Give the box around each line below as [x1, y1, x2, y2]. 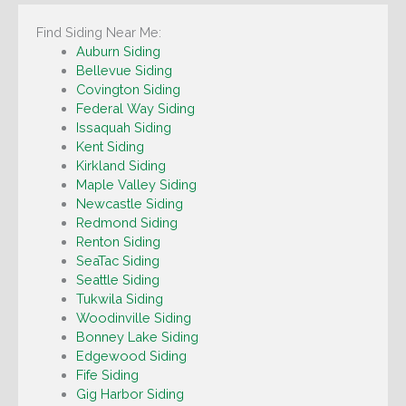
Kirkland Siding [75, 158, 166, 174]
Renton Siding [75, 234, 160, 250]
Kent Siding [75, 139, 144, 155]
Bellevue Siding [75, 63, 172, 79]
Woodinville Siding [75, 310, 191, 326]
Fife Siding [75, 367, 139, 383]
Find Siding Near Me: [36, 24, 161, 41]
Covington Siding [75, 82, 180, 98]
